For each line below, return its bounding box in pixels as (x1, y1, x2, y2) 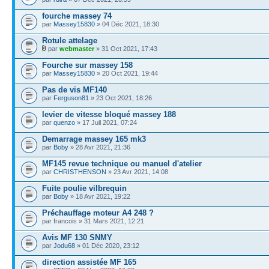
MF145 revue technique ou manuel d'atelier (42, 159, 202, 168)
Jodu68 (53, 241, 75, 249)
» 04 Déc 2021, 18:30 (95, 20, 159, 28)
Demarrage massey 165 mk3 (42, 134, 146, 144)
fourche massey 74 (42, 11, 112, 20)
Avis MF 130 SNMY (42, 232, 112, 242)
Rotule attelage (42, 35, 97, 45)
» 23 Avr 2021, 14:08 (106, 168, 168, 175)
